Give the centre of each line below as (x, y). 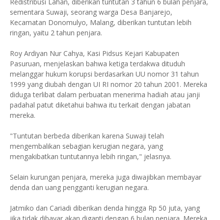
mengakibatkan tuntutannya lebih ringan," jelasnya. (91, 156)
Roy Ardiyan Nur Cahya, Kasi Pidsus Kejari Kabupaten (95, 53)
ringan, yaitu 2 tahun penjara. (56, 33)
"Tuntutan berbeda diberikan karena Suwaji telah (87, 136)
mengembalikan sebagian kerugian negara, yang (86, 146)
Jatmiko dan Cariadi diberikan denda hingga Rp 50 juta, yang (105, 208)
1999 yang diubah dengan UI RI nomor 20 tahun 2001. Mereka (109, 84)
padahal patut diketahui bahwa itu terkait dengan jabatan (100, 105)
